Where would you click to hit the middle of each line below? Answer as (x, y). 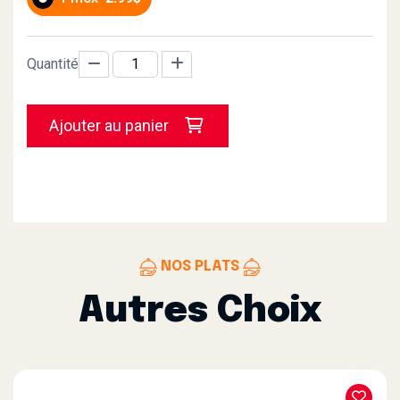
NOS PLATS (200, 267)
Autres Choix (200, 312)
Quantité (53, 64)
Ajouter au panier (111, 126)
